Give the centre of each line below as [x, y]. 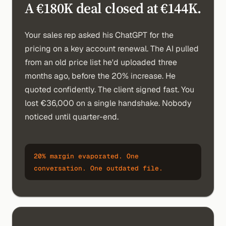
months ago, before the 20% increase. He [100, 76]
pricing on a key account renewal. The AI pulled [112, 49]
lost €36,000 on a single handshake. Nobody [108, 103]
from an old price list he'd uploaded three [101, 62]
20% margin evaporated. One [86, 156]
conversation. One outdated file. [98, 168]
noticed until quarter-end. [72, 117]
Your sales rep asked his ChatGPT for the [99, 35]
